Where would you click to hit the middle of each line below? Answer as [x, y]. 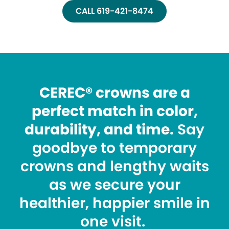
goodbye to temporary [114, 148]
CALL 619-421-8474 [114, 11]
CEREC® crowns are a [114, 93]
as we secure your [114, 185]
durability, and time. [99, 130]
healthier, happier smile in [114, 203]
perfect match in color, [114, 111]
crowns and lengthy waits [114, 166]
